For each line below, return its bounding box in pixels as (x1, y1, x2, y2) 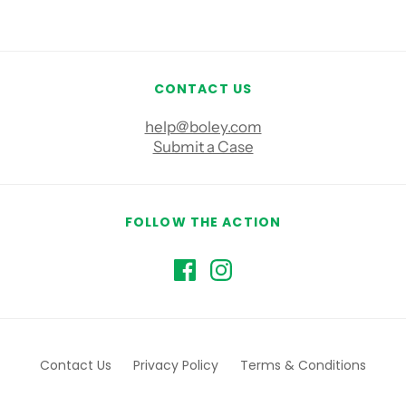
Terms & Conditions (240, 356, 366, 374)
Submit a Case (152, 138, 254, 156)
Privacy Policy (133, 356, 218, 374)
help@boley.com (144, 118, 262, 136)
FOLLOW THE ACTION (124, 213, 282, 231)
